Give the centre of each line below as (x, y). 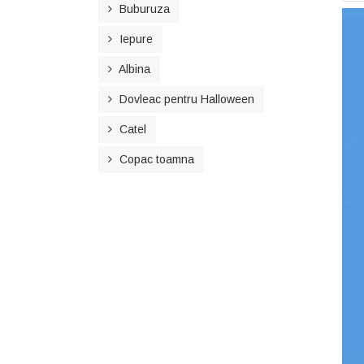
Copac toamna (157, 159)
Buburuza (145, 9)
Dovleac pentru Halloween (187, 99)
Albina (134, 69)
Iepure (136, 39)
